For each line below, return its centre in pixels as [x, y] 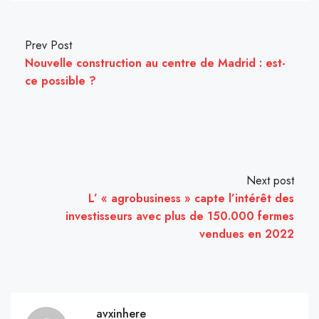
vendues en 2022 [247, 234]
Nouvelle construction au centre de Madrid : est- [155, 63]
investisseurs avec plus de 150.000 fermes [180, 216]
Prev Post [48, 46]
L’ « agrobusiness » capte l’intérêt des [191, 199]
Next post [270, 181]
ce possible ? [61, 81]
